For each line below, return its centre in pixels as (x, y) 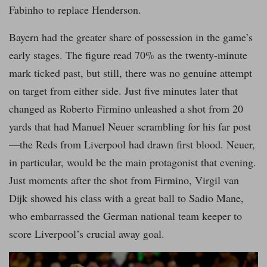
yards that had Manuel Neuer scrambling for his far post (130, 126)
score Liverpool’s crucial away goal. (87, 233)
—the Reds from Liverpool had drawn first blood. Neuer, (132, 144)
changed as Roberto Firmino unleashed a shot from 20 (126, 108)
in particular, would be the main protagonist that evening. (133, 162)
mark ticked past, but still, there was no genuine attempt (131, 72)
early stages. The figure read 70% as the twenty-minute (128, 55)
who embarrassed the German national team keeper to (125, 215)
